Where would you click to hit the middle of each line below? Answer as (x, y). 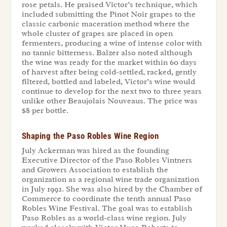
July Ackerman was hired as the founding (95, 151)
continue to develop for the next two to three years (111, 91)
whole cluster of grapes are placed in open (97, 34)
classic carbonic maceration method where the (105, 24)
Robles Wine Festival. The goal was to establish (107, 209)
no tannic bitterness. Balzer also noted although (107, 53)
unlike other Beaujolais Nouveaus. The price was (109, 101)
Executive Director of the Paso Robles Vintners (107, 160)
